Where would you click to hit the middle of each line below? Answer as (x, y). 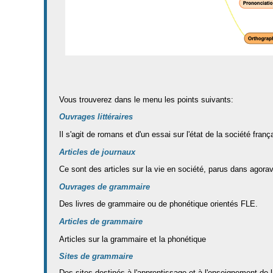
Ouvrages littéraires (96, 117)
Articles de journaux (97, 152)
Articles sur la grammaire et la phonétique (133, 239)
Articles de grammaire (101, 221)
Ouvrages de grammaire (105, 186)
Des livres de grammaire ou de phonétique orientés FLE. (158, 204)
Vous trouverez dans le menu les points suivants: (146, 99)
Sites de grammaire (96, 257)
